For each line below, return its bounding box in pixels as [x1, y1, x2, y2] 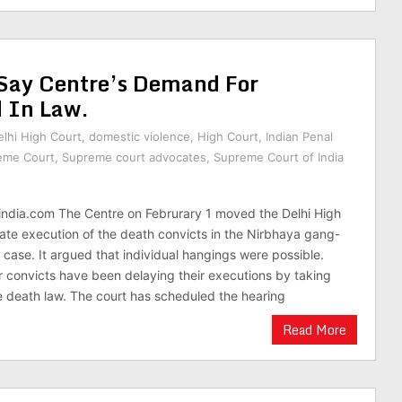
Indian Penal [266, 129, 333, 144]
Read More [283, 319, 346, 340]
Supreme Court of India [214, 150, 344, 164]
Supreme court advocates [62, 150, 206, 164]
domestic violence [89, 129, 190, 144]
